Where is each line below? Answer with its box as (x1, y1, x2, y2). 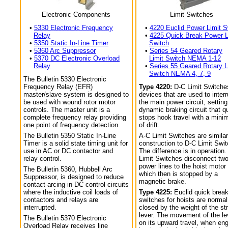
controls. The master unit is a (23, 106, 110, 113)
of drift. (139, 121, 160, 129)
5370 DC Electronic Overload (34, 54, 120, 62)
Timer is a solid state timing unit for (23, 139, 128, 147)
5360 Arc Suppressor (34, 47, 96, 54)
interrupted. (23, 204, 56, 211)
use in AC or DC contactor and (23, 147, 113, 155)
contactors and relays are (23, 196, 98, 204)
